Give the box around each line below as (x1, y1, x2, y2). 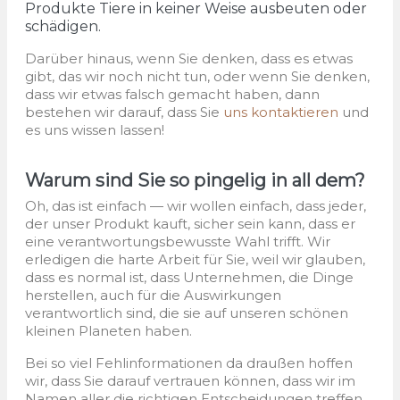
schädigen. (25, 18, 101, 36)
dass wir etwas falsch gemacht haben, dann (25, 86, 320, 104)
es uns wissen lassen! (25, 121, 164, 139)
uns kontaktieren (223, 104, 338, 121)
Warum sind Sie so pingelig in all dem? (25, 170, 365, 192)
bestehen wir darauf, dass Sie (25, 104, 223, 121)
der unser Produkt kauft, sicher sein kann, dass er (25, 215, 355, 233)
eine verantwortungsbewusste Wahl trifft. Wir (25, 233, 330, 251)
